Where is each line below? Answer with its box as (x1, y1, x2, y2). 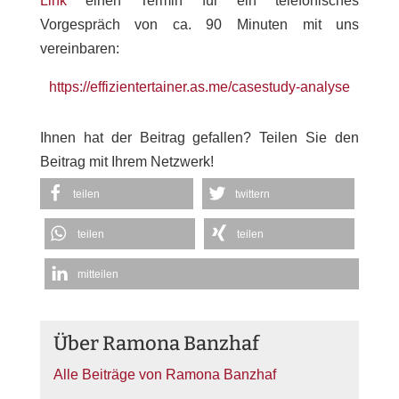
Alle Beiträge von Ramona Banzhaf (53, 366, 276, 382)
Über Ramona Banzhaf (53, 330, 259, 355)
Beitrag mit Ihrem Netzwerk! (39, 153, 214, 169)
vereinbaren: (39, 40, 119, 56)
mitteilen (77, 267, 118, 281)
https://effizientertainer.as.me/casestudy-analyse (48, 78, 350, 94)
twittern (234, 187, 270, 200)
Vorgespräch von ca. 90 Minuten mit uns (39, 16, 360, 32)
